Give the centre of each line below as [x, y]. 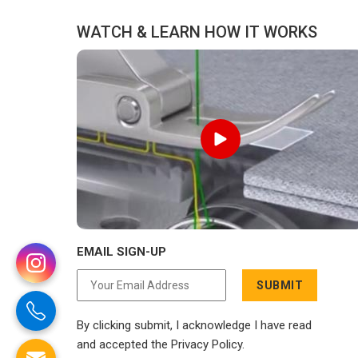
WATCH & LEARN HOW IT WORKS [197, 32]
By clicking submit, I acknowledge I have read [194, 325]
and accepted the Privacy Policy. [161, 344]
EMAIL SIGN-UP [121, 251]
